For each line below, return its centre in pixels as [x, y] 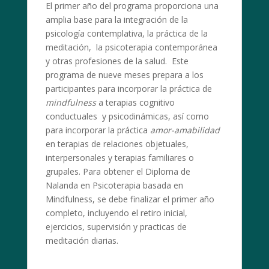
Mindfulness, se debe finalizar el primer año [130, 199]
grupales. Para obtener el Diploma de [118, 171]
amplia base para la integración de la [116, 20]
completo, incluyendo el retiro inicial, [116, 213]
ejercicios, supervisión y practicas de [116, 227]
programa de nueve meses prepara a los [124, 75]
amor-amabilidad [185, 130]
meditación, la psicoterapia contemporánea [131, 47]
